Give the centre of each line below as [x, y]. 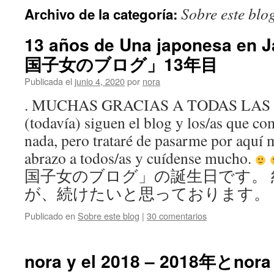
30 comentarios [177, 216]
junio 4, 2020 [100, 81]
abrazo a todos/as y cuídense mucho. [140, 158]
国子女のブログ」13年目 [121, 64]
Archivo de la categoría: [103, 14]
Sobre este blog [109, 216]
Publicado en [50, 216]
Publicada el [48, 81]
